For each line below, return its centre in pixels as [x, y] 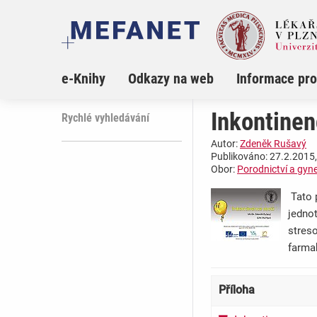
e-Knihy [83, 79]
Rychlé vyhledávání [105, 118]
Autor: [225, 144]
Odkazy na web [171, 79]
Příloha [237, 290]
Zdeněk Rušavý [273, 144]
